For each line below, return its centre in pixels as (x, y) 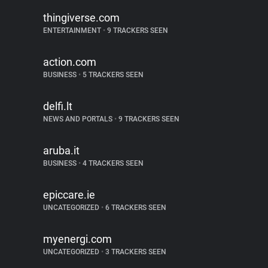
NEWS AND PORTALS (79, 119)
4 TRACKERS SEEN (112, 163)
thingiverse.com (81, 18)
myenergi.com (77, 239)
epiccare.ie (69, 195)
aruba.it (61, 150)
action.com (70, 62)
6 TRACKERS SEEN (135, 208)
